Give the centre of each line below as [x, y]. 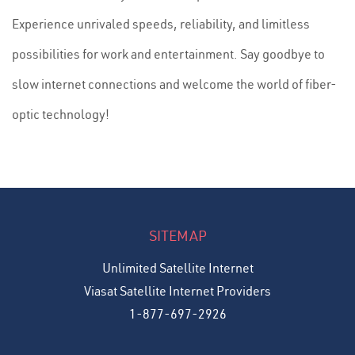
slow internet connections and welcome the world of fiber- [174, 84]
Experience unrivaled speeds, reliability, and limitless [161, 24]
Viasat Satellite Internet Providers [177, 291]
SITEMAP [177, 236]
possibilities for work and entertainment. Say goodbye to [168, 54]
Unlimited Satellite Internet [177, 268]
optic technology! [61, 114]
